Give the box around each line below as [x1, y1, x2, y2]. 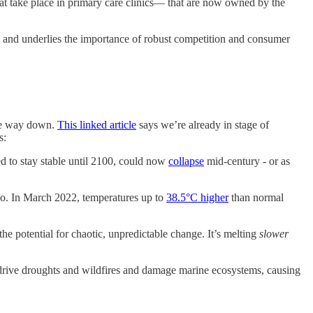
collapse [168, 154, 204, 167]
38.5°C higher [166, 191, 228, 203]
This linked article [57, 118, 136, 131]
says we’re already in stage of [136, 118, 269, 131]
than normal [228, 191, 284, 203]
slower [259, 227, 289, 240]
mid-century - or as [204, 154, 290, 167]
